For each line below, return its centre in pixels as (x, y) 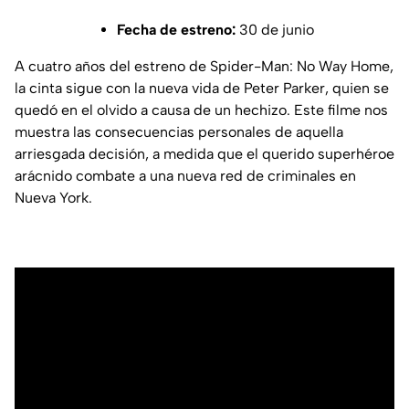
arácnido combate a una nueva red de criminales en (185, 175)
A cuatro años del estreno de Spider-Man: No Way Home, (204, 66)
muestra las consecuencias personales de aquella (179, 131)
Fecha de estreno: (176, 29)
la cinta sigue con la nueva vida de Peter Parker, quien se (202, 88)
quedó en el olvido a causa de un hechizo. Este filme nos (201, 110)
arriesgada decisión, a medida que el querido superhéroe (204, 153)
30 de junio (275, 29)
